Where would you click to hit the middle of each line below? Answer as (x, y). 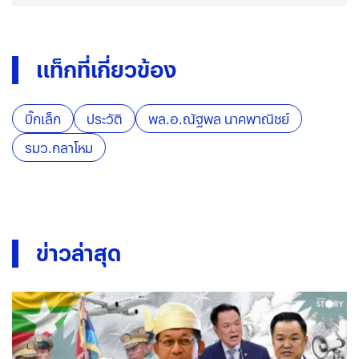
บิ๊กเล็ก (43, 119)
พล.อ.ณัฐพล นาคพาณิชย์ (219, 119)
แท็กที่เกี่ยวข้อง (106, 70)
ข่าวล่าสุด (79, 253)
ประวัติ (105, 119)
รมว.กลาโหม (59, 148)
